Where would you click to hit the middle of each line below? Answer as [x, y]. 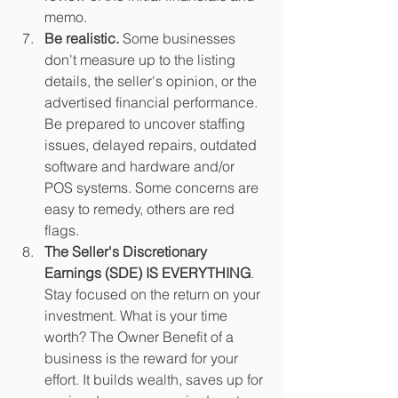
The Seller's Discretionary [127, 251]
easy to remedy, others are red [141, 208]
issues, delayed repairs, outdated [152, 144]
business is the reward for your [143, 358]
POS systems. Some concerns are [153, 187]
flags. [64, 230]
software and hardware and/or [141, 166]
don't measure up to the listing [142, 59]
